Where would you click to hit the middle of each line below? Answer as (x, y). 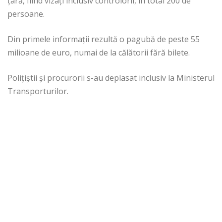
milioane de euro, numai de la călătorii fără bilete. (99, 53)
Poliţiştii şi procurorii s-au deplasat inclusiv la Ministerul (111, 78)
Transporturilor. (38, 91)
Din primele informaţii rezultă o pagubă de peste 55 (104, 39)
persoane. (26, 14)
